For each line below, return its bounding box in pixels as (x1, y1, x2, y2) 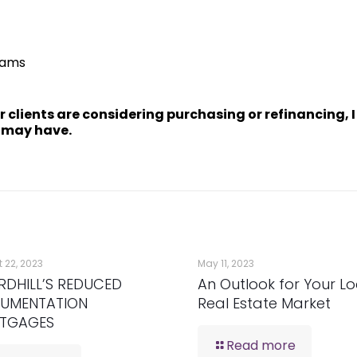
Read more (226, 336, 296, 355)
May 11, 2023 (197, 257, 254, 271)
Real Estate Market (197, 293, 331, 314)
